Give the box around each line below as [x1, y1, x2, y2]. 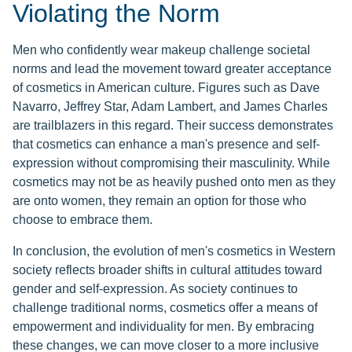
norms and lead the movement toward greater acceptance [13, 62, 332, 76]
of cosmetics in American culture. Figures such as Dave [13, 81, 320, 95]
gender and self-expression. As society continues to [13, 282, 298, 296]
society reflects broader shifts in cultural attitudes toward [13, 263, 322, 277]
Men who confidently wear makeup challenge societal [13, 43, 310, 57]
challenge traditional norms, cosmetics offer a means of [13, 301, 317, 315]
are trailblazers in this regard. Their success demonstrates [13, 119, 333, 133]
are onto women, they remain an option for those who [13, 194, 306, 208]
